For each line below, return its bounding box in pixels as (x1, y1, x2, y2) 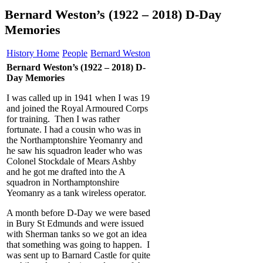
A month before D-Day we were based (6, 207, 150, 218)
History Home (6, 48, 59, 58)
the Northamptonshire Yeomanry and (6, 134, 143, 145)
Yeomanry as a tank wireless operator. (6, 187, 146, 198)
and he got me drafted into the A (6, 166, 125, 177)
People (62, 48, 87, 58)
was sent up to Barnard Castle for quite (6, 249, 150, 260)
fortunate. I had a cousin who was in (6, 124, 141, 134)
